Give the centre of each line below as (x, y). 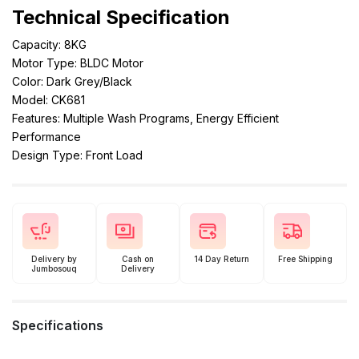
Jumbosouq (54, 268)
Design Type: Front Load (77, 155)
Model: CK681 (48, 100)
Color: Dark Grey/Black (72, 81)
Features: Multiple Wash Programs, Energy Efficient (145, 118)
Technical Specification (121, 17)
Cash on (137, 259)
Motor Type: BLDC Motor (78, 63)
